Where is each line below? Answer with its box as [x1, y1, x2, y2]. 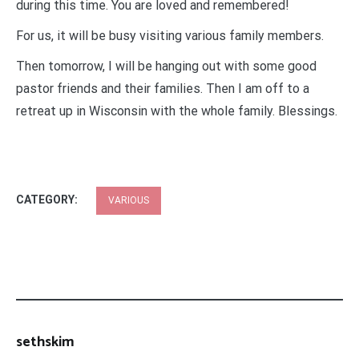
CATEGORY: [16, 192, 80, 206]
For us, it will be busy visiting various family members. [16, 27, 324, 43]
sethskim [16, 329, 75, 354]
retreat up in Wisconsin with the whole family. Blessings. [16, 103, 337, 119]
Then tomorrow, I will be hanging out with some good [16, 58, 317, 74]
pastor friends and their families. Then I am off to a [16, 80, 309, 96]
